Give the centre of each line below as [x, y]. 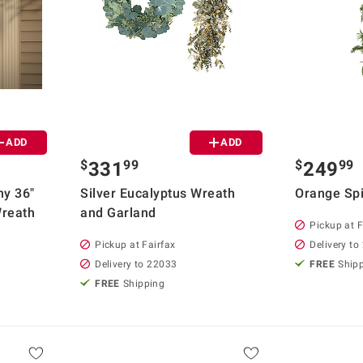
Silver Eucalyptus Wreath [158, 193]
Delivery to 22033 [136, 264]
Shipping [144, 283]
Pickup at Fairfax [135, 244]
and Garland [118, 212]
